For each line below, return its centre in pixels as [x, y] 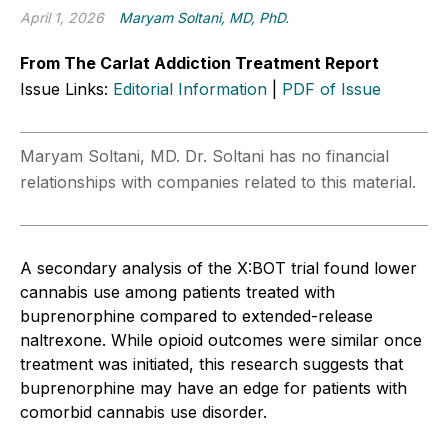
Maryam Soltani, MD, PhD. [204, 17]
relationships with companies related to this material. [218, 181]
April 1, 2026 [62, 17]
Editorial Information [190, 88]
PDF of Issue [331, 88]
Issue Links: [66, 88]
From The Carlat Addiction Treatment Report [199, 62]
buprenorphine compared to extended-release [196, 315]
